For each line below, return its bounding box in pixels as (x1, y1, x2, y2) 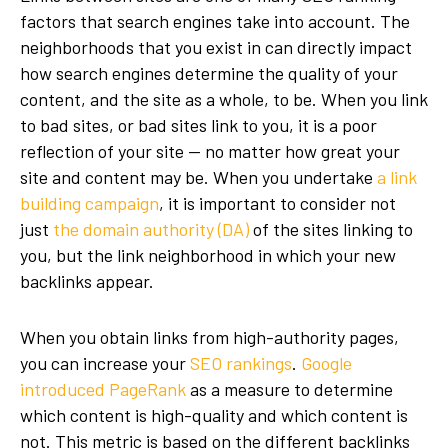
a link (377, 166, 417, 188)
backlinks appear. (20, 270, 154, 292)
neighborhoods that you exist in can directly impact (20, 36, 412, 58)
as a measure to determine (186, 378, 393, 400)
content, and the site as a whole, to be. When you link (20, 88, 428, 110)
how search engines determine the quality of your (20, 62, 398, 84)
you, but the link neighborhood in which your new (20, 244, 396, 266)
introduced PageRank (20, 378, 186, 400)
